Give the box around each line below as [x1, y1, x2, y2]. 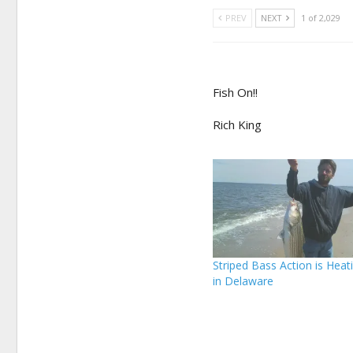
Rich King [213, 117, 262, 133]
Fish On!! [213, 84, 258, 101]
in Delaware [213, 273, 274, 288]
